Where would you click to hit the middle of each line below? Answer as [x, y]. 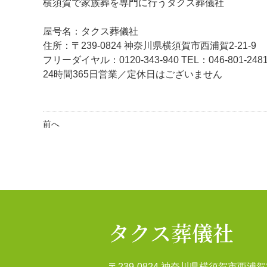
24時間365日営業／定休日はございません [133, 74]
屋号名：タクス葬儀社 [91, 32]
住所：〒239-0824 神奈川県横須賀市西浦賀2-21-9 [150, 46]
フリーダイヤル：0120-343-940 [112, 60]
